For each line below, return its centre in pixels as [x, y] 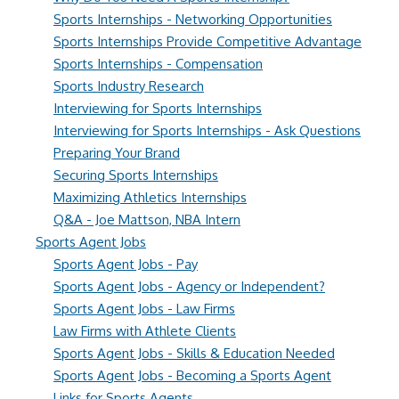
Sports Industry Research [129, 86]
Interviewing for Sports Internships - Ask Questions [207, 130]
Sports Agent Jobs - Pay [126, 264]
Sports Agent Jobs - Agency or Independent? [189, 286]
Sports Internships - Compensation [158, 64]
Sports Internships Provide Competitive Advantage [208, 41]
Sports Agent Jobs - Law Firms [144, 309]
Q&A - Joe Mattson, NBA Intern [147, 220]
